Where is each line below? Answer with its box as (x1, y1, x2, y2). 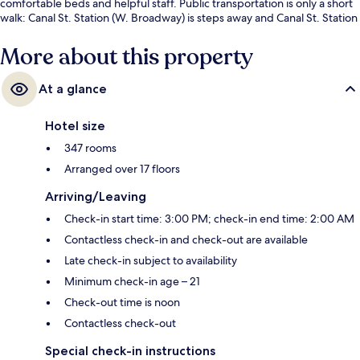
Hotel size (45, 117, 105, 133)
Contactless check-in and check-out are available (64, 231, 308, 247)
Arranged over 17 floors (64, 161, 180, 176)
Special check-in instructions (45, 342, 215, 358)
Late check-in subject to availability (64, 252, 237, 268)
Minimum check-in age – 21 (64, 273, 200, 288)
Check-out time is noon (64, 294, 180, 309)
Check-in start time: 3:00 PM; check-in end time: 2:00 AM (64, 211, 354, 226)
